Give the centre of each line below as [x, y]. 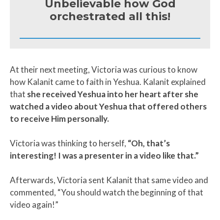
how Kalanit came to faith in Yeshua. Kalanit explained [108, 82]
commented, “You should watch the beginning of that [107, 192]
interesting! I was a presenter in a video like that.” [104, 155]
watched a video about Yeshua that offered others [108, 106]
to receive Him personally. [59, 118]
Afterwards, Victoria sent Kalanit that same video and [109, 180]
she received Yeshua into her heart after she [113, 94]
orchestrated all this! [110, 16]
